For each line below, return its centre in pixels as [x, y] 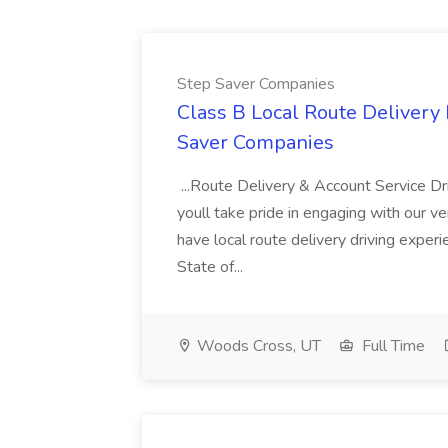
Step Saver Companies [256, 84]
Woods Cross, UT [257, 346]
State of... [212, 267]
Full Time [391, 346]
